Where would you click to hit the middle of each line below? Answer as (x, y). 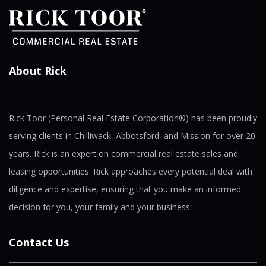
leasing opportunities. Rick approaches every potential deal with (131, 171)
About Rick (38, 71)
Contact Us (39, 242)
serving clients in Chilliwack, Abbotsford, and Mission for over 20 (132, 136)
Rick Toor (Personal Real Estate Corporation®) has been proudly (133, 118)
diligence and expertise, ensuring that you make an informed (125, 189)
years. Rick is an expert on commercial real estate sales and (123, 153)
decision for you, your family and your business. (100, 207)
